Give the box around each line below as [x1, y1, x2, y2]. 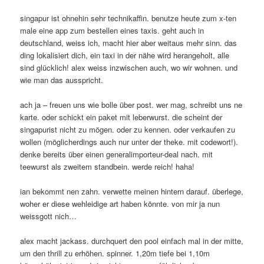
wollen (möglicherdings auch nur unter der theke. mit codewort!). [20, 136, 239, 147]
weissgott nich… [20, 210, 77, 222]
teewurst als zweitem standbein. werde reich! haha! [20, 160, 195, 172]
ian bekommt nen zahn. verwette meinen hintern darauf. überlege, [20, 185, 244, 197]
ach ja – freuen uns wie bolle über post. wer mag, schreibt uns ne [20, 98, 243, 110]
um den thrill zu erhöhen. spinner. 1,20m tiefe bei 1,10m [20, 247, 210, 259]
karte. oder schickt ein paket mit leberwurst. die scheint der [20, 111, 223, 123]
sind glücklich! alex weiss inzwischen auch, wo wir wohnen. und [20, 61, 238, 73]
